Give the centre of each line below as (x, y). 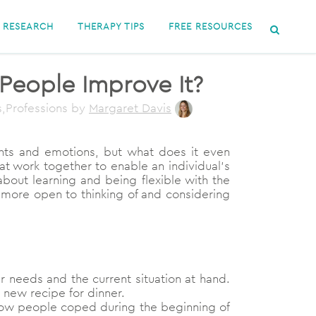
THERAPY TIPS (111, 26)
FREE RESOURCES (211, 26)
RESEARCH (28, 26)
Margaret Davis (130, 108)
